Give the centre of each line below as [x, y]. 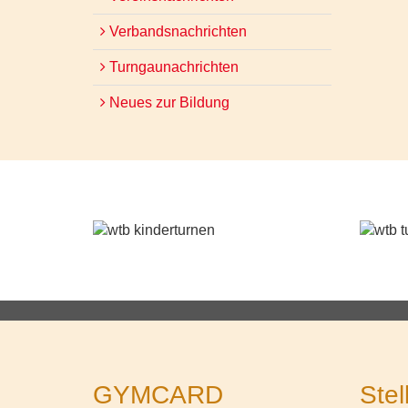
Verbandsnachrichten [176, 31]
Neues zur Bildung [168, 102]
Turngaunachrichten [172, 67]
